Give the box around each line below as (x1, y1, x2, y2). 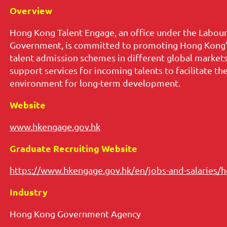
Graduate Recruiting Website (10, 142, 137, 155)
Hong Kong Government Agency (10, 208, 141, 219)
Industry (10, 186, 50, 198)
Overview (10, 5, 52, 17)
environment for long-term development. (10, 78, 180, 89)
